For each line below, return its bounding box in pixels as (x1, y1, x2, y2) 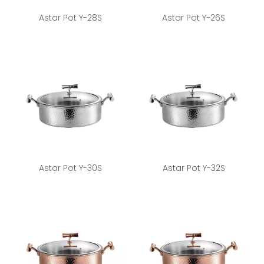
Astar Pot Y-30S (39, 162, 102, 174)
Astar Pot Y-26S (162, 12, 225, 24)
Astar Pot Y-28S (39, 12, 102, 24)
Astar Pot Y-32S (162, 162, 225, 174)
